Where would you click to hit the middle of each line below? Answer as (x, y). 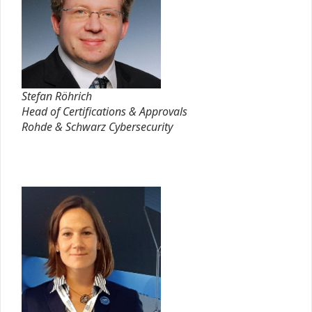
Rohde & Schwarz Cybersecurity (97, 126)
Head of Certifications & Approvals (104, 111)
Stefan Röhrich (57, 96)
